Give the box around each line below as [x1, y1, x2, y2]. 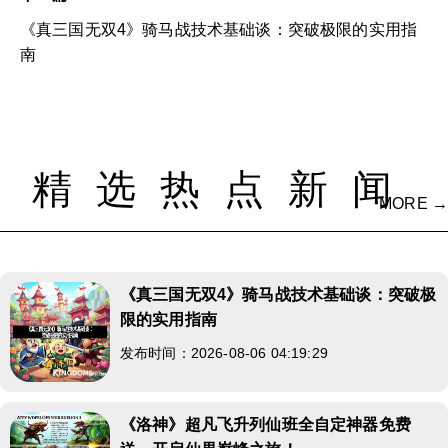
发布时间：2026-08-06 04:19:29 [120, 344, 328, 361]
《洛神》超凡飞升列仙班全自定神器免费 [120, 415, 411, 433]
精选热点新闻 [32, 166, 416, 211]
